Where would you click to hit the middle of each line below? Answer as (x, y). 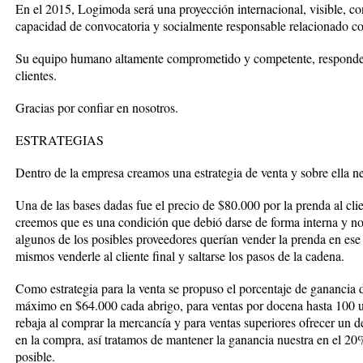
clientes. (36, 75)
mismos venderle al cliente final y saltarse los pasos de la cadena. (180, 256)
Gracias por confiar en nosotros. (97, 108)
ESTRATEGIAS (60, 140)
